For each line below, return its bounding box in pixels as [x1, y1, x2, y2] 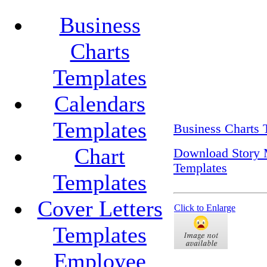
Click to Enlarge [174, 203, 235, 213]
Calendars [54, 91, 145, 116]
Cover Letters [37, 195, 163, 221]
